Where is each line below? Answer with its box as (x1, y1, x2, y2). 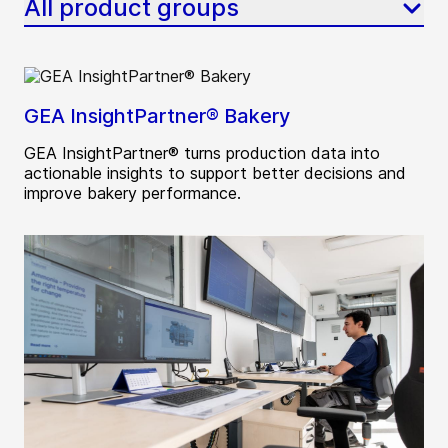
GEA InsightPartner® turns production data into (24, 143, 380, 164)
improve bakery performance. (24, 183, 241, 204)
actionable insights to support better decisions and (24, 163, 406, 184)
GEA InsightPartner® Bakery (24, 104, 290, 129)
